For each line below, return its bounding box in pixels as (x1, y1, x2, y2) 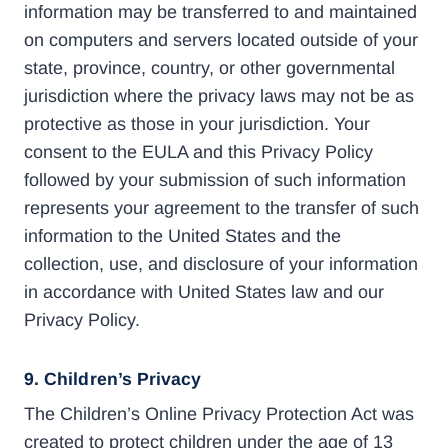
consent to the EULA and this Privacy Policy (24, 141, 373, 162)
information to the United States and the (24, 225, 341, 246)
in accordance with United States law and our (24, 281, 384, 302)
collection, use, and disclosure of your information (24, 253, 418, 274)
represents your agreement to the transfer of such (24, 197, 419, 218)
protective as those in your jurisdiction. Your (24, 113, 370, 134)
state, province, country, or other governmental (24, 57, 395, 78)
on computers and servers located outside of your (24, 29, 418, 50)
